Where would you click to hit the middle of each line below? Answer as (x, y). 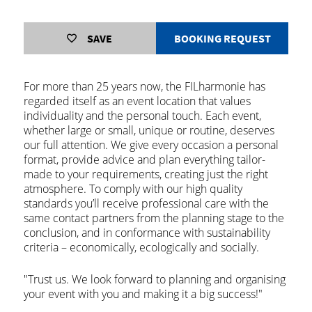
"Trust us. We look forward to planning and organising (154, 279)
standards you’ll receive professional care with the (146, 203)
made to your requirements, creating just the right (146, 174)
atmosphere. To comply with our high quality (133, 189)
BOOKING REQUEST (222, 38)
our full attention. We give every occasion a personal (151, 145)
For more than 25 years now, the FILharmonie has (144, 86)
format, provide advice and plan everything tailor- (144, 159)
